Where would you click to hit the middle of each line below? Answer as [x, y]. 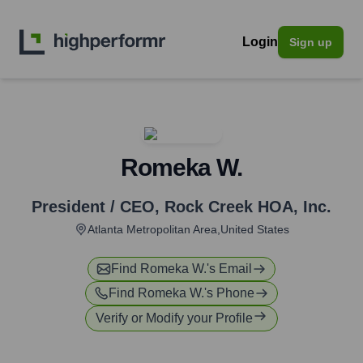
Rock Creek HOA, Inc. [248, 207]
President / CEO [93, 207]
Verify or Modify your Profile [174, 318]
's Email [229, 269]
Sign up [311, 42]
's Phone [229, 293]
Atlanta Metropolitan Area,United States [188, 229]
